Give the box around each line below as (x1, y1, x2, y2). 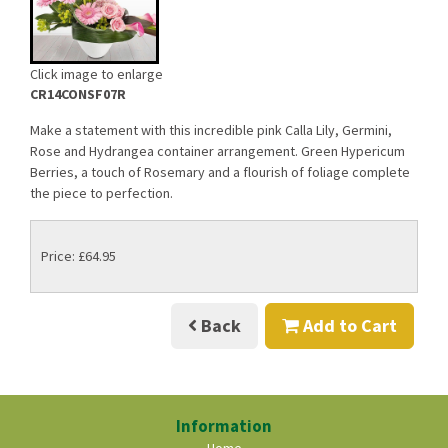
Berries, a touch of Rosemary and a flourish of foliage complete (30, 163, 410, 182)
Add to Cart (299, 314, 397, 338)
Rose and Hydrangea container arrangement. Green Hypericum (30, 142, 405, 161)
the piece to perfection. (30, 184, 173, 203)
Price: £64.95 (41, 246, 116, 265)
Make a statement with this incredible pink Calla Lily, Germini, (30, 121, 392, 140)
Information (176, 414, 272, 437)
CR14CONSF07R (30, 85, 126, 104)
